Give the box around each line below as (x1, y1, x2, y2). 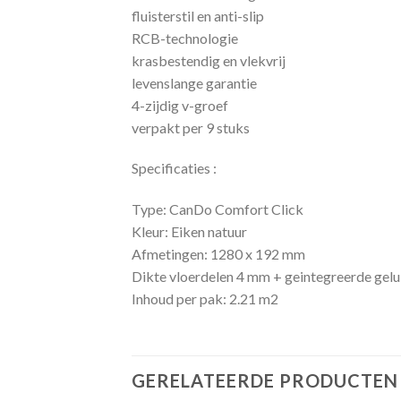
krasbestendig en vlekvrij (132, 51, 286, 69)
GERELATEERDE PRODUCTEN (132, 369, 398, 391)
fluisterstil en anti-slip (132, 6, 264, 24)
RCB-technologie (132, 29, 238, 47)
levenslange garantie (132, 73, 257, 91)
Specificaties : (132, 159, 217, 177)
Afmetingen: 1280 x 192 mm (132, 245, 305, 263)
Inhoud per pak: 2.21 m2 (132, 290, 278, 308)
